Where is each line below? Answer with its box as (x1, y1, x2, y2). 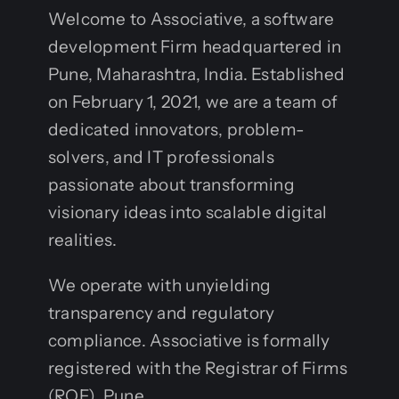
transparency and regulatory (47, 302, 275, 323)
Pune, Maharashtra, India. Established (47, 63, 346, 85)
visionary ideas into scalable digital (47, 201, 328, 223)
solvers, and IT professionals (47, 146, 275, 167)
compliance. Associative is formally (47, 330, 330, 351)
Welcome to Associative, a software (47, 8, 335, 29)
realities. (47, 229, 118, 250)
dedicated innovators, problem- (47, 118, 305, 140)
